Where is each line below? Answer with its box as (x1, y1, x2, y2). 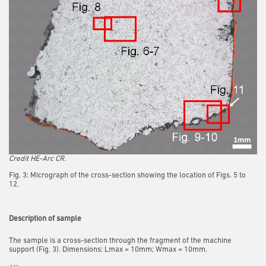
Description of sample (9, 214, 81, 223)
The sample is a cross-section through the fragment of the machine (9, 236, 232, 245)
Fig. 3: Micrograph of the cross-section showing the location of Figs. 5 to (9, 172, 246, 180)
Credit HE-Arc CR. (9, 155, 66, 163)
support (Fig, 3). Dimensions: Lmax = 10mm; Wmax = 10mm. (9, 245, 207, 254)
